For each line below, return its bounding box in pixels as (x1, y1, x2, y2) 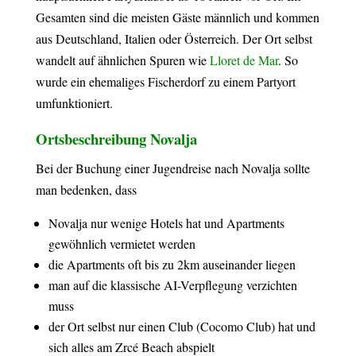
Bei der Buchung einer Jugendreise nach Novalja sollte (35, 160, 310, 176)
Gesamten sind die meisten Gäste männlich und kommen (35, 9, 319, 25)
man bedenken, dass (35, 181, 137, 198)
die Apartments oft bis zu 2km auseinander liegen (48, 256, 296, 273)
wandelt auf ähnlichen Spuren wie (35, 52, 210, 68)
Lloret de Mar (209, 52, 278, 68)
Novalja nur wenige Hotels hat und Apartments (48, 215, 284, 231)
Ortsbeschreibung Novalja (35, 128, 197, 149)
